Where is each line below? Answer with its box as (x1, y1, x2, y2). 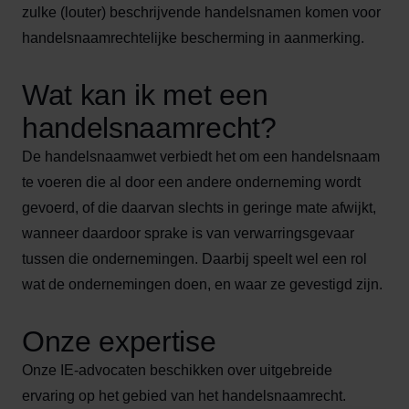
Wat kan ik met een (22, 79, 268, 111)
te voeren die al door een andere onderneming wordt (22, 174, 361, 190)
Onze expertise (22, 325, 216, 358)
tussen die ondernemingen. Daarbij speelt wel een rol (22, 251, 367, 267)
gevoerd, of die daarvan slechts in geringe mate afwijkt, (22, 200, 376, 215)
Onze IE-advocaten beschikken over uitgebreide (22, 362, 332, 378)
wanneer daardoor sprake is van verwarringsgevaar (22, 225, 354, 241)
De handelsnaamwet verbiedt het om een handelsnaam (22, 149, 380, 164)
